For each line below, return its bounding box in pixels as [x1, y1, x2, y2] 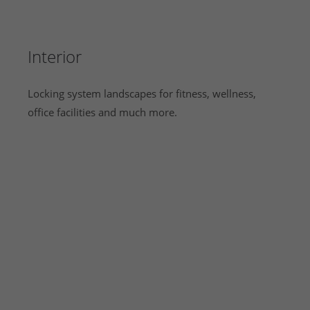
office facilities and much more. [28, 105, 177, 119]
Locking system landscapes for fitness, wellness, [28, 86, 256, 100]
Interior [28, 45, 82, 68]
